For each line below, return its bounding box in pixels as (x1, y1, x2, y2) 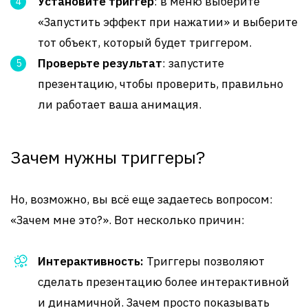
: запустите (162, 56, 224, 71)
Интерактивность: (38, 254, 144, 269)
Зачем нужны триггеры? (10, 146, 205, 168)
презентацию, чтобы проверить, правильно (38, 76, 283, 91)
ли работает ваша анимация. (38, 97, 201, 112)
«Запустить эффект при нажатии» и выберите (38, 14, 298, 30)
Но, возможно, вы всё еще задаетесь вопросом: (10, 192, 273, 207)
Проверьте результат (38, 56, 162, 71)
